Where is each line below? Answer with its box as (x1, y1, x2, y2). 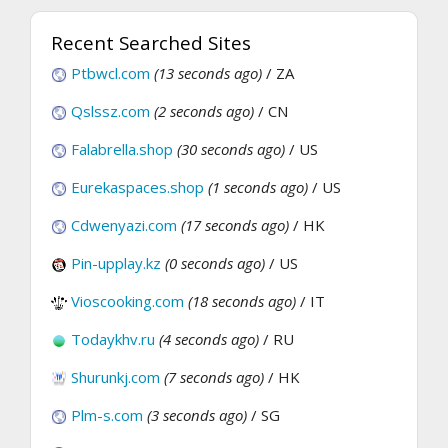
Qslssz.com (71, 101, 150, 122)
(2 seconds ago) (154, 101, 254, 122)
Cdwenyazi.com (71, 215, 177, 236)
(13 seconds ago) (154, 63, 262, 84)
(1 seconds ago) (208, 177, 308, 198)
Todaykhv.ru (71, 329, 155, 350)
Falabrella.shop (71, 139, 173, 160)
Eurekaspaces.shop (71, 177, 204, 198)
